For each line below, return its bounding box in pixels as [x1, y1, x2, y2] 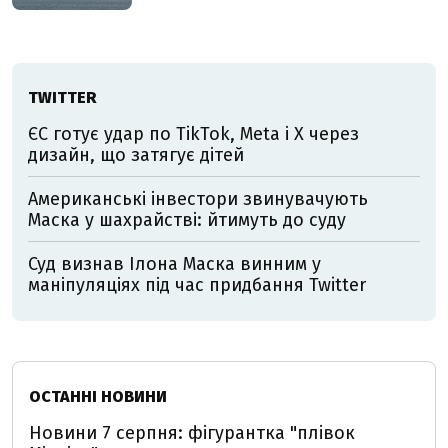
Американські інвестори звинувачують [28, 188, 368, 211]
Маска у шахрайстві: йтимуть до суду [28, 209, 346, 232]
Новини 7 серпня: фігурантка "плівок [29, 422, 355, 445]
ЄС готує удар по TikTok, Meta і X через [28, 123, 359, 146]
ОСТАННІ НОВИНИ [29, 387, 167, 407]
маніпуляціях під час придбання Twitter [28, 274, 366, 297]
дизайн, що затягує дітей [28, 144, 244, 167]
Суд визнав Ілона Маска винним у [28, 253, 321, 276]
